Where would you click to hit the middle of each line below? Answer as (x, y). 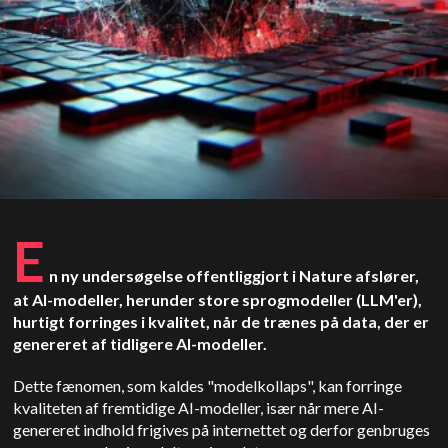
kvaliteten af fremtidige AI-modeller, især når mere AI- (199, 407)
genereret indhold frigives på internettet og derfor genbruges (222, 429)
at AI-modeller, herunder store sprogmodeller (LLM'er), (218, 299)
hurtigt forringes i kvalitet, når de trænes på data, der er (221, 321)
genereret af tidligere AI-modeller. (142, 343)
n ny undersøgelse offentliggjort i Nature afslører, (234, 275)
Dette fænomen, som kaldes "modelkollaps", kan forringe (208, 385)
